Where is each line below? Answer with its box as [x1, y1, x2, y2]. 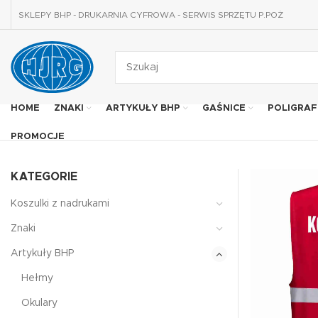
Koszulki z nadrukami [11, 199, 109, 209]
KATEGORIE [11, 171, 77, 182]
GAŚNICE [202, 103, 246, 113]
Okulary [21, 298, 57, 308]
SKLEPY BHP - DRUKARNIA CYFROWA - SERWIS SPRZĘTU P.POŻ [18, 10, 283, 19]
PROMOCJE [11, 131, 65, 141]
